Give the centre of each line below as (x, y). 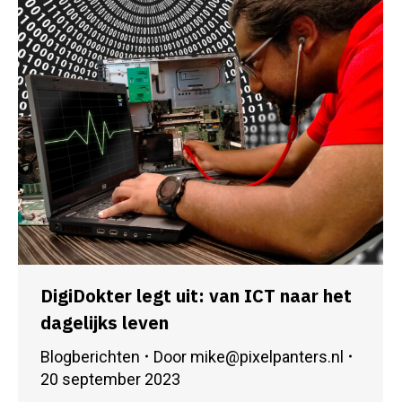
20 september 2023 (110, 379)
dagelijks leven (105, 322)
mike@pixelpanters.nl (267, 356)
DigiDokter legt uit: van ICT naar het (196, 295)
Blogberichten (90, 356)
